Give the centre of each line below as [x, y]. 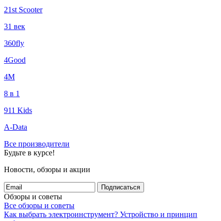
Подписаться [121, 187]
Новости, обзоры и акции [47, 169]
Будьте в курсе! [29, 153]
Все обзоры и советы [39, 205]
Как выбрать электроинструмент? [61, 214]
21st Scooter [23, 10]
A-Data [16, 127]
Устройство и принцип [159, 214]
